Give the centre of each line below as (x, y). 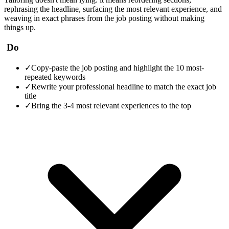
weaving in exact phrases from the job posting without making (104, 18)
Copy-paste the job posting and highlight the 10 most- (118, 67)
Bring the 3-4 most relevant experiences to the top (111, 105)
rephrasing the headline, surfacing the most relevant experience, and (113, 9)
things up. (20, 28)
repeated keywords (55, 77)
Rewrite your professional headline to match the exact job (124, 86)
